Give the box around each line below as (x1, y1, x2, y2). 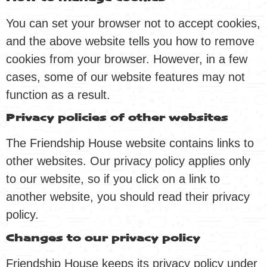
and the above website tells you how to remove (6, 34, 254, 48)
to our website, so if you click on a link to (6, 172, 220, 186)
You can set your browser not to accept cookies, (6, 16, 260, 30)
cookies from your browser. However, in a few (6, 52, 247, 66)
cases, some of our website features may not (6, 70, 245, 83)
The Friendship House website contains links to (6, 136, 254, 150)
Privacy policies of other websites (6, 113, 228, 124)
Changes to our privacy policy (6, 232, 200, 244)
